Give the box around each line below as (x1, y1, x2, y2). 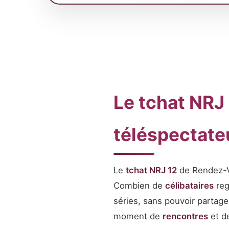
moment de (113, 211, 163, 221)
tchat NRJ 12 (126, 165, 177, 175)
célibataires (165, 180, 214, 191)
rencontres (163, 211, 208, 221)
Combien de (113, 180, 165, 191)
